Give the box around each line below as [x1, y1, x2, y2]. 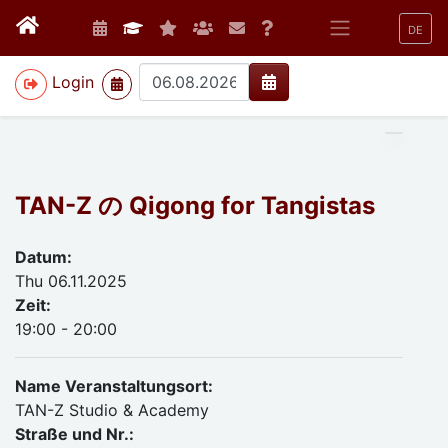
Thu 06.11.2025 [15, 271, 127, 291]
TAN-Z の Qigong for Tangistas [15, 191, 375, 220]
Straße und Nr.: [15, 424, 134, 444]
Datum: [15, 247, 72, 267]
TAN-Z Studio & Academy [15, 400, 209, 420]
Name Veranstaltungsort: [15, 376, 213, 396]
